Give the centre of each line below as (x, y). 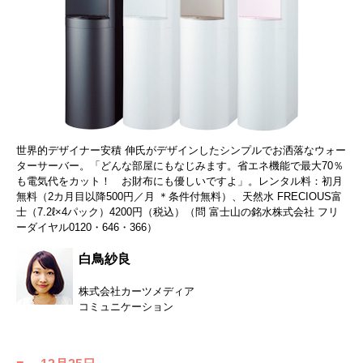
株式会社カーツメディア (137, 292)
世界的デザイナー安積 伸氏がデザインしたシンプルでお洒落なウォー (181, 151)
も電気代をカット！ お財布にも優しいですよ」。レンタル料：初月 (179, 181)
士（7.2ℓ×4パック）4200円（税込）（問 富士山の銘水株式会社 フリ (177, 212)
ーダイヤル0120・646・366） (87, 228)
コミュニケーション (126, 307)
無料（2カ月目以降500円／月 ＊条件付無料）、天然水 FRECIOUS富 (179, 197)
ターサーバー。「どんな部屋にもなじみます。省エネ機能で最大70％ (180, 166)
